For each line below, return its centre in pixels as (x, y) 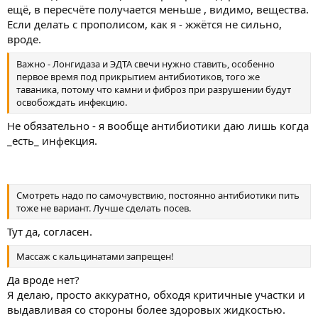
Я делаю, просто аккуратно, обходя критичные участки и (156, 295)
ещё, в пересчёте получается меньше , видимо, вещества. (158, 10)
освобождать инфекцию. (72, 102)
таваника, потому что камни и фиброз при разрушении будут (154, 89)
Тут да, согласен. (50, 232)
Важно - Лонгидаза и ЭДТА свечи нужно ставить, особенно (146, 64)
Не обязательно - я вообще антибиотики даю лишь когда (158, 126)
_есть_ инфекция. (52, 141)
